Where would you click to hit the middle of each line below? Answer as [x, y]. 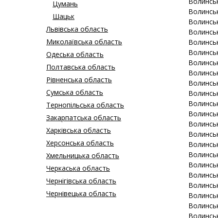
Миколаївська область [84, 42]
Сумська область [75, 92]
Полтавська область [81, 67]
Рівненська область [79, 80]
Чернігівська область [81, 181]
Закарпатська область [84, 118]
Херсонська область [80, 143]
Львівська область [77, 29]
